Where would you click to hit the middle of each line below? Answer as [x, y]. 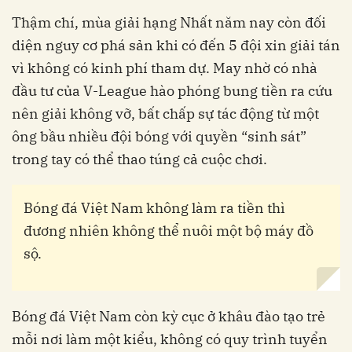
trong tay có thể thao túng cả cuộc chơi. [139, 159]
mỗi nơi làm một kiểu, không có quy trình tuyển [170, 339]
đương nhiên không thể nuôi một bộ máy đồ [169, 230]
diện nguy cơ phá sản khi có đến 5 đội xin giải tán [176, 45]
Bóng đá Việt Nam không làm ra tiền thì [154, 207]
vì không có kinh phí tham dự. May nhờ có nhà [165, 68]
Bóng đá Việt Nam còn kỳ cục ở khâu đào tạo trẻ [169, 316]
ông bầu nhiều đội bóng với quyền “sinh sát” [159, 136]
